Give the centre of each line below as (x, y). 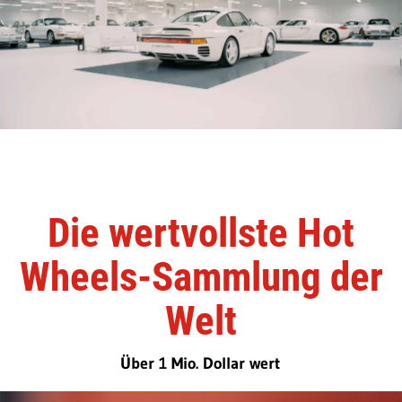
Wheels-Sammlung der (201, 276)
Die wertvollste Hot (201, 232)
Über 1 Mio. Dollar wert (200, 363)
